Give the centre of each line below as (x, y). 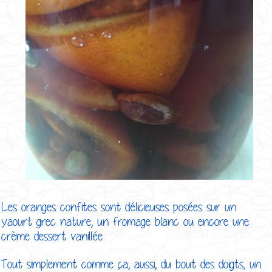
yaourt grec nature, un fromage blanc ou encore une (125, 221)
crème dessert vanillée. (55, 236)
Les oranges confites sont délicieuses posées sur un (119, 207)
